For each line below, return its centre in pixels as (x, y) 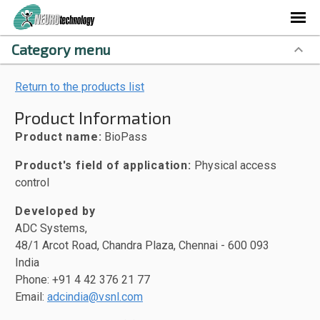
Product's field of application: (103, 165)
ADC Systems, (51, 228)
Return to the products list (80, 87)
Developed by (55, 211)
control (32, 182)
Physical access (234, 165)
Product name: (59, 137)
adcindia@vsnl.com (95, 297)
